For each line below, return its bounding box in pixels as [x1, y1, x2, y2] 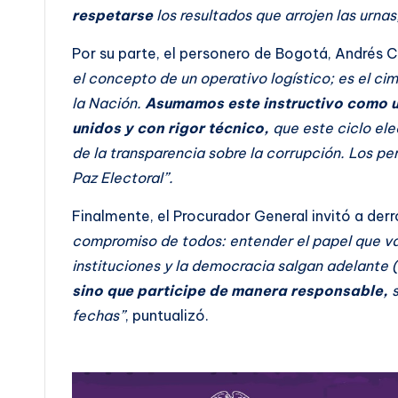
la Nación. [72, 93, 145, 112]
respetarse [72, 5, 153, 24]
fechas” [72, 306, 125, 324]
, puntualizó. [125, 306, 209, 324]
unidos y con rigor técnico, [72, 118, 269, 137]
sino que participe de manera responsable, [72, 281, 388, 299]
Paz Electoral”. [72, 168, 173, 187]
